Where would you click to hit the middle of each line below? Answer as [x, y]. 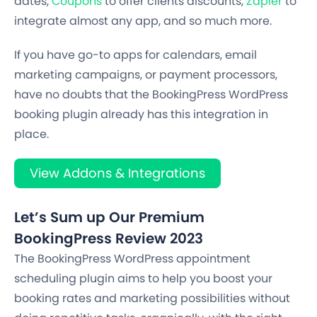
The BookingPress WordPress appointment [132, 259]
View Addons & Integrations [117, 173]
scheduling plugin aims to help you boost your [143, 279]
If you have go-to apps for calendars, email [136, 55]
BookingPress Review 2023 [109, 239]
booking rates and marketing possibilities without [152, 299]
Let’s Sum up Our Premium [109, 218]
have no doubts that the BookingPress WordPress [151, 95]
